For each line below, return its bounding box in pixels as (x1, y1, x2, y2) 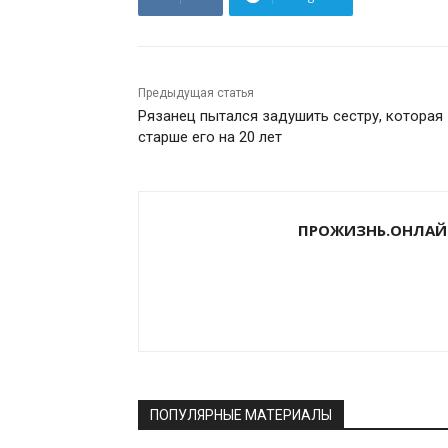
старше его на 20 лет (138, 127, 282, 146)
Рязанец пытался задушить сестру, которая (138, 106, 443, 125)
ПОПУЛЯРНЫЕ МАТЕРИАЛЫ (150, 406, 332, 423)
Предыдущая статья (138, 85, 254, 100)
